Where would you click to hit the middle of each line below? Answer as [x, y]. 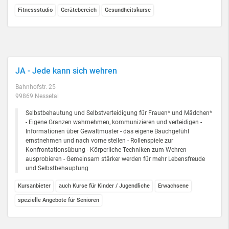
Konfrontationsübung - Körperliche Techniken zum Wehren [106, 150]
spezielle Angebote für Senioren [59, 200]
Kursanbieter [34, 186]
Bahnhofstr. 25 [36, 87]
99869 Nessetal [37, 96]
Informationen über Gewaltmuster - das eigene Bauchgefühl [107, 131]
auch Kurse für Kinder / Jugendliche [104, 186]
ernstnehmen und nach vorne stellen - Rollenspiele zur [99, 141]
